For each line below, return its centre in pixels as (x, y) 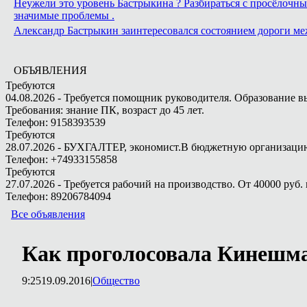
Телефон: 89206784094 (58, 196)
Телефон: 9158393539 (56, 122)
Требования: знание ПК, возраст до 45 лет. (105, 110)
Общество (116, 281)
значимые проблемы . (64, 15)
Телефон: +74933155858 (61, 159)
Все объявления (48, 214)
